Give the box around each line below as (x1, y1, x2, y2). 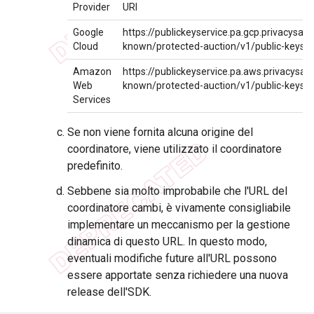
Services (73, 94, 111, 106)
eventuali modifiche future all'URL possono (67, 252, 277, 266)
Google (73, 27, 104, 39)
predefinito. (67, 159, 123, 173)
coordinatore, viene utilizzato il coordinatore (67, 142, 282, 156)
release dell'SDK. (67, 285, 151, 299)
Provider (73, 1, 110, 13)
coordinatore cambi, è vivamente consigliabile (67, 201, 291, 215)
